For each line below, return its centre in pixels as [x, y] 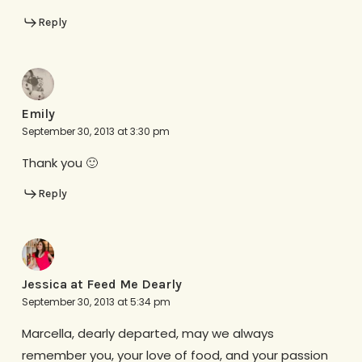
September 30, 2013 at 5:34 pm [96, 302]
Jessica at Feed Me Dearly [101, 284]
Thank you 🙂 [59, 162]
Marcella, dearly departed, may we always [147, 334]
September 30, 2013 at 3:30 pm [95, 131]
